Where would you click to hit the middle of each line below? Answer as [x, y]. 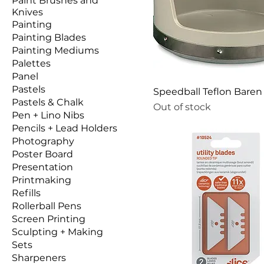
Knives [27, 12]
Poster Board [42, 154]
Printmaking [42, 180]
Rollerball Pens [47, 206]
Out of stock [182, 107]
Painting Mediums [55, 50]
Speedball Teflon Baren [208, 91]
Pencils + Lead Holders [65, 128]
